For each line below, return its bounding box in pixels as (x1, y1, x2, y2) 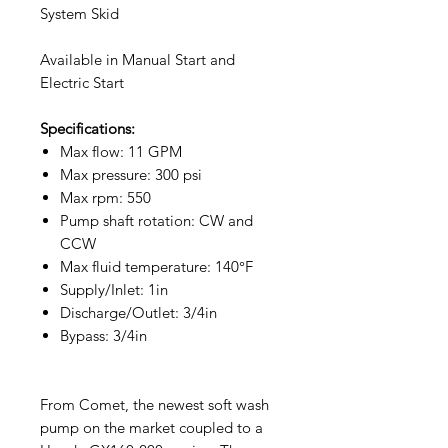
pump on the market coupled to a (40, 418, 263, 437)
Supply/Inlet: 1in (60, 280, 168, 299)
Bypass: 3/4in (60, 326, 147, 345)
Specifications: (40, 119, 135, 138)
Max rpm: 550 (60, 188, 151, 207)
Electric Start (40, 73, 124, 92)
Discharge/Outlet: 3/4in (60, 303, 217, 322)
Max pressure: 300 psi (60, 165, 202, 184)
